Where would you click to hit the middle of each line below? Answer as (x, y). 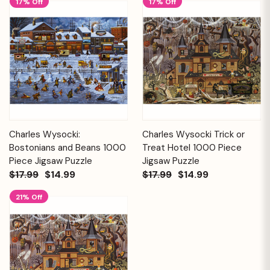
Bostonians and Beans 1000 (67, 147)
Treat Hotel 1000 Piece (192, 147)
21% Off (29, 197)
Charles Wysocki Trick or (193, 134)
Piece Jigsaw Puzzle (51, 161)
